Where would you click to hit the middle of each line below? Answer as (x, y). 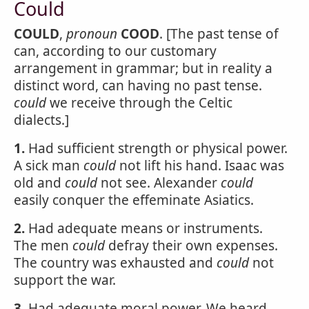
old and (39, 183)
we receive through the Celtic (139, 103)
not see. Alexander (159, 183)
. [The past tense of (219, 34)
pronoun (92, 34)
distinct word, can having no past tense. (138, 86)
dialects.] (41, 120)
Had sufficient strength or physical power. (156, 148)
